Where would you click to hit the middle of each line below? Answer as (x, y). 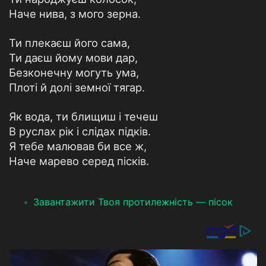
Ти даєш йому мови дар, (73, 58)
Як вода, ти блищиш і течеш (83, 116)
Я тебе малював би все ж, (78, 146)
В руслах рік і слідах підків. (80, 131)
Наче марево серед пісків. (79, 161)
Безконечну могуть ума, (74, 72)
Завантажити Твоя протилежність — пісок (133, 202)
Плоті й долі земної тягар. (77, 87)
